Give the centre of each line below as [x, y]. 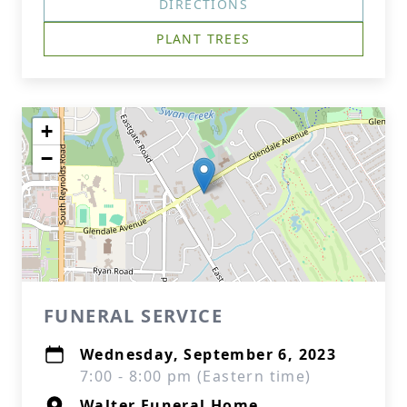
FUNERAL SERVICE [133, 316]
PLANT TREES [203, 39]
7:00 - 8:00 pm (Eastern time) [196, 376]
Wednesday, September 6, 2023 [208, 354]
